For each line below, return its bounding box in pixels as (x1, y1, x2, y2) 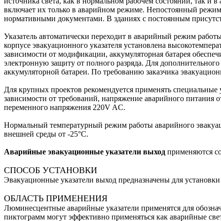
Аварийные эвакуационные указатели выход (4, 147, 165, 156)
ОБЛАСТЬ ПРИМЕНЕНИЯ (4, 193, 108, 203)
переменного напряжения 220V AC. (4, 103, 125, 111)
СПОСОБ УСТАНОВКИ (4, 165, 97, 175)
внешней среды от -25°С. (4, 129, 88, 138)
